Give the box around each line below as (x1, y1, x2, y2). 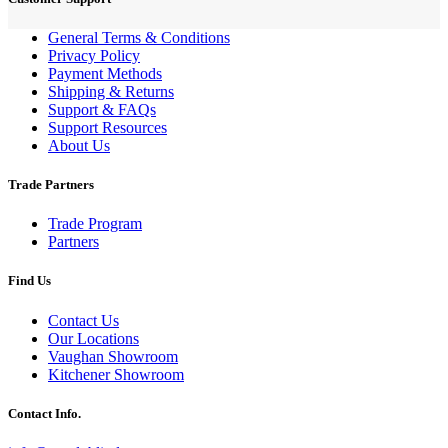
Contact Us (48, 311, 119, 329)
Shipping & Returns (48, 82, 174, 100)
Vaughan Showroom (48, 347, 178, 365)
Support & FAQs (48, 100, 156, 118)
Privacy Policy (48, 46, 140, 64)
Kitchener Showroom (48, 365, 184, 383)
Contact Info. (8, 405, 81, 421)
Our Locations (48, 329, 139, 347)
